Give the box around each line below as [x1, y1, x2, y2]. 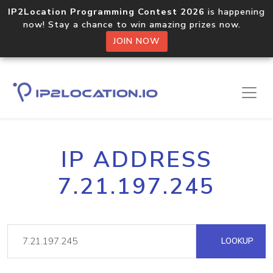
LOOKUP [219, 235, 253, 247]
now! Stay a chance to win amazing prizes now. [23, 18, 250, 30]
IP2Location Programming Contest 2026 [8, 5, 205, 18]
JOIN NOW [113, 35, 160, 47]
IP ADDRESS [61, 144, 212, 175]
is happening [205, 5, 265, 18]
